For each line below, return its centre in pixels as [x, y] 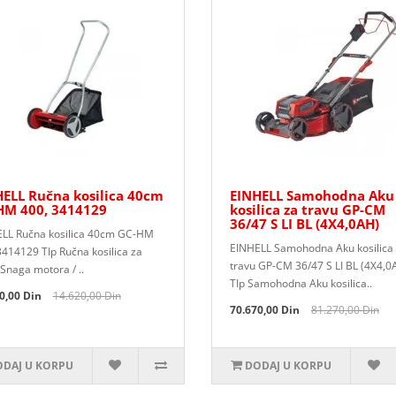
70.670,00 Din [264, 310]
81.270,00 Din [345, 310]
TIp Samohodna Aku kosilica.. [301, 283]
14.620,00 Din [87, 296]
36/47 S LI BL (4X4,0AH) [304, 224]
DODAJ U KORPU [289, 366]
